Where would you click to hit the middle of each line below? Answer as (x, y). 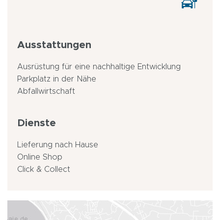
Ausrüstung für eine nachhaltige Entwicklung (99, 67)
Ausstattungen (54, 45)
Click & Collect (44, 170)
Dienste (37, 123)
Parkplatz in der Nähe (57, 79)
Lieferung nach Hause (58, 145)
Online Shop (40, 157)
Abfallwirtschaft (46, 92)
